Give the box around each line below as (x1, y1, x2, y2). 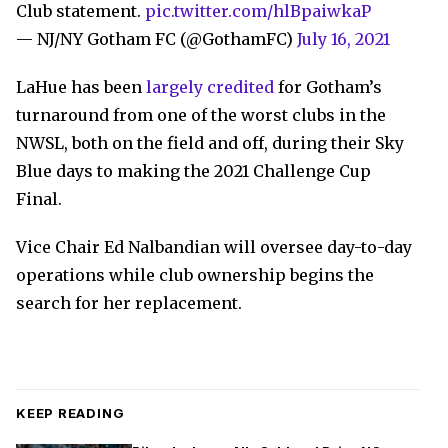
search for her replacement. (16, 293, 242, 313)
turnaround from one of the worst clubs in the (16, 105, 386, 125)
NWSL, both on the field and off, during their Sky (16, 133, 404, 153)
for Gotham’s (274, 77, 382, 97)
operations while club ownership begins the (16, 265, 374, 285)
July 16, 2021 (297, 29, 390, 49)
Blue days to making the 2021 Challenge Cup (16, 161, 371, 181)
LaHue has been (16, 77, 146, 97)
